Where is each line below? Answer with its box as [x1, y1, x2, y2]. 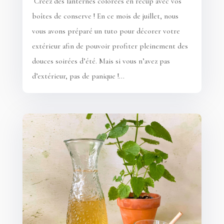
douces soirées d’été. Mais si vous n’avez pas [31, 56, 170, 65]
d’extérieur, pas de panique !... [31, 71, 124, 80]
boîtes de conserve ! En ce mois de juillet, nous [31, 11, 178, 20]
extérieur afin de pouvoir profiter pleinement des [31, 41, 188, 50]
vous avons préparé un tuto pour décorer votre [31, 26, 180, 35]
